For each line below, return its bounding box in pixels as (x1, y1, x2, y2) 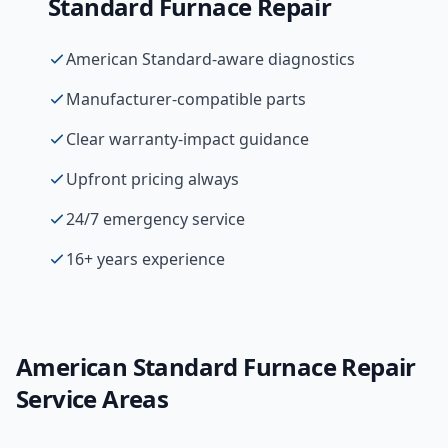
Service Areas (16, 382, 169, 415)
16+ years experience (66, 248, 225, 270)
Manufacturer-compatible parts (66, 88, 306, 110)
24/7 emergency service (66, 208, 245, 230)
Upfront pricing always (66, 168, 239, 190)
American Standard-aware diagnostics (66, 48, 355, 70)
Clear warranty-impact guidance (66, 128, 309, 150)
